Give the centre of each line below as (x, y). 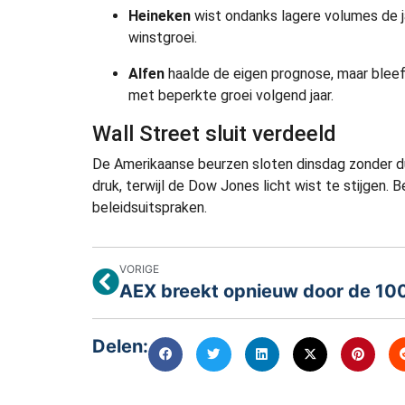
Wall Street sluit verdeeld (214, 133)
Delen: (120, 346)
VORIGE (139, 268)
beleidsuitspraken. (150, 207)
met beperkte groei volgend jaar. (231, 95)
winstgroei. (163, 37)
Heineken (160, 15)
